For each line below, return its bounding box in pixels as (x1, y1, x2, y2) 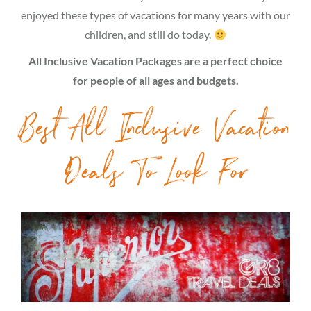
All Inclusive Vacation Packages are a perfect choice (28, 54, 283, 67)
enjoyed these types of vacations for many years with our (21, 8, 290, 22)
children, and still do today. (85, 28, 214, 41)
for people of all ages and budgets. (72, 74, 239, 87)
